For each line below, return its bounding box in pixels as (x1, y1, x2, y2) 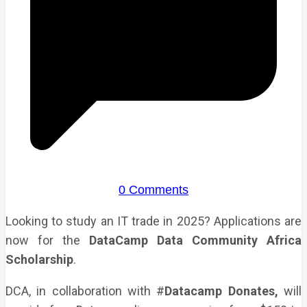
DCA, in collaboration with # (5, 284, 165, 298)
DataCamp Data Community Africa (89, 233, 302, 247)
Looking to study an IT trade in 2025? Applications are (5, 214, 302, 228)
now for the (5, 233, 89, 247)
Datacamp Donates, (164, 284, 278, 298)
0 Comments (119, 183, 188, 197)
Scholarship (5, 252, 73, 267)
